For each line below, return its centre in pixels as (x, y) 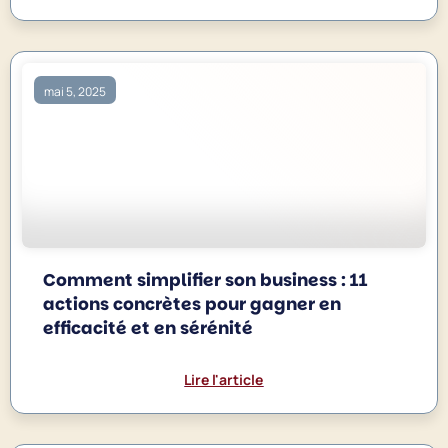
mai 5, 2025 (75, 91)
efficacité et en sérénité (148, 328)
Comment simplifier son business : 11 (205, 280)
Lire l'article (224, 380)
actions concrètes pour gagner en (192, 304)
